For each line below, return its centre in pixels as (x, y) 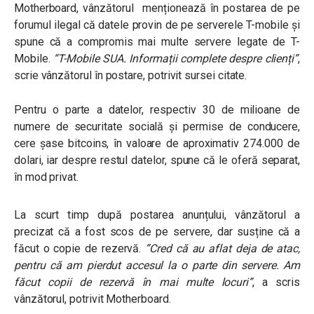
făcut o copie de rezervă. (80, 248)
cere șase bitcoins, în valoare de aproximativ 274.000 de (157, 143)
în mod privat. (46, 177)
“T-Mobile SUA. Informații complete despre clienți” (174, 59)
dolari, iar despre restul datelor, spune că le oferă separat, (157, 160)
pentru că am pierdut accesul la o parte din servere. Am (157, 265)
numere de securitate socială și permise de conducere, (157, 127)
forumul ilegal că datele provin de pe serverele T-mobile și (157, 25)
